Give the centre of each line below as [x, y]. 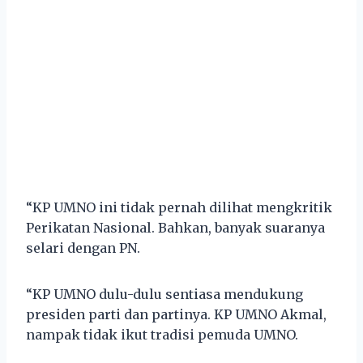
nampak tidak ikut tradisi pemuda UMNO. [164, 334]
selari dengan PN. [83, 248]
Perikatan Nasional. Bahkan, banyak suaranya [175, 227]
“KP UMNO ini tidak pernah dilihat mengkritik [179, 207]
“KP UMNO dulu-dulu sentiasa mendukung [164, 294]
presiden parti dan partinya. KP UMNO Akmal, [176, 314]
